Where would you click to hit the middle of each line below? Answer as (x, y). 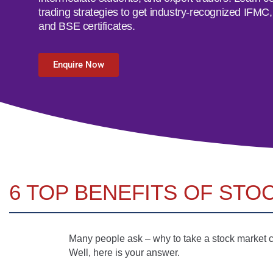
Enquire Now (79, 64)
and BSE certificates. (87, 27)
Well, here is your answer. (124, 252)
